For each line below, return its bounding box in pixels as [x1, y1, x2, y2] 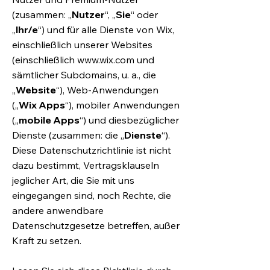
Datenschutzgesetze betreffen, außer [12, 219, 180, 231]
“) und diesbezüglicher [80, 114, 179, 126]
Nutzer [72, 8, 105, 20]
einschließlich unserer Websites [12, 39, 152, 51]
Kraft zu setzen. [12, 234, 81, 246]
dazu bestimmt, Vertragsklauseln [12, 159, 159, 171]
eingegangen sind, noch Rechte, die [12, 189, 171, 201]
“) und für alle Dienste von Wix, [38, 24, 174, 36]
